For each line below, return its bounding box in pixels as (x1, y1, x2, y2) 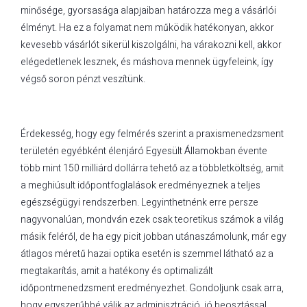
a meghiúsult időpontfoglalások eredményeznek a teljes (21, 177, 260, 193)
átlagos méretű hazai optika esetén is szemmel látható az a (21, 246, 273, 261)
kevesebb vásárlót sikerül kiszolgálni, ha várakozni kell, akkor (21, 37, 282, 52)
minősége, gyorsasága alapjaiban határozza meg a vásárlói (21, 3, 276, 18)
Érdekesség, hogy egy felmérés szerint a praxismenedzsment (21, 126, 284, 141)
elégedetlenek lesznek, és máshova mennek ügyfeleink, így (21, 54, 273, 69)
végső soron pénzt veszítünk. (21, 71, 145, 86)
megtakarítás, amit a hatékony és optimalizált (21, 263, 213, 278)
